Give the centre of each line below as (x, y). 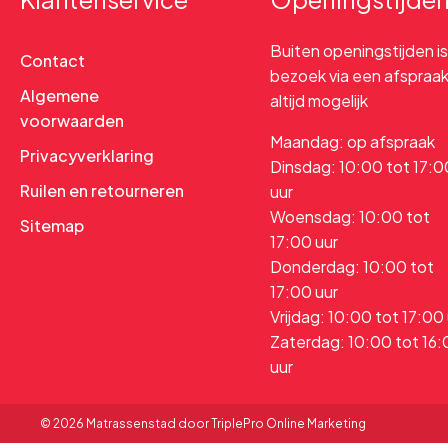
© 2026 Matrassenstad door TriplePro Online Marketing (203, 423)
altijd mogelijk (319, 100)
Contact (52, 60)
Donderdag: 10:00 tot (352, 266)
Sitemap (52, 225)
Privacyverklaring (87, 155)
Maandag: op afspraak (352, 141)
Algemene (59, 95)
